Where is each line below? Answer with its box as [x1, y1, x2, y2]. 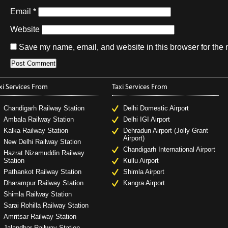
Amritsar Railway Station [3, 213, 76, 220]
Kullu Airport [123, 157, 159, 164]
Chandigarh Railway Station [3, 104, 84, 112]
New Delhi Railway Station [3, 138, 81, 146]
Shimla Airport [123, 168, 164, 176]
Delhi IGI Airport [123, 116, 170, 123]
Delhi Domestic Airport [123, 104, 189, 112]
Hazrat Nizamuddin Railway [3, 149, 84, 157]
